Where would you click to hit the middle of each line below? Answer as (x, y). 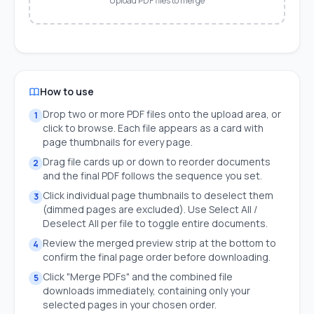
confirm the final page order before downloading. (157, 257)
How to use (67, 91)
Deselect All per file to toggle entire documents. (155, 223)
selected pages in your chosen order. (130, 305)
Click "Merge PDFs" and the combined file (138, 277)
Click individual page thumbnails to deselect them (158, 195)
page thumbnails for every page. (118, 142)
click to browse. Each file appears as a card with (153, 128)
